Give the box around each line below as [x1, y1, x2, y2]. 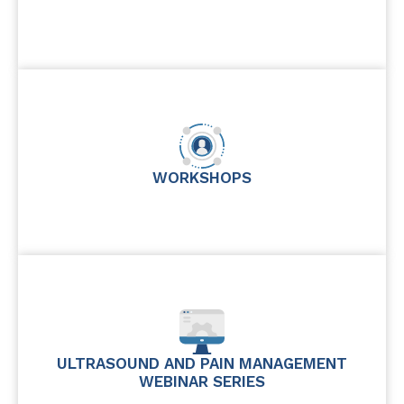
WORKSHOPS [152, 169, 252, 188]
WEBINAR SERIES [139, 372, 265, 391]
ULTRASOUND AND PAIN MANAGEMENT [57, 354, 347, 373]
